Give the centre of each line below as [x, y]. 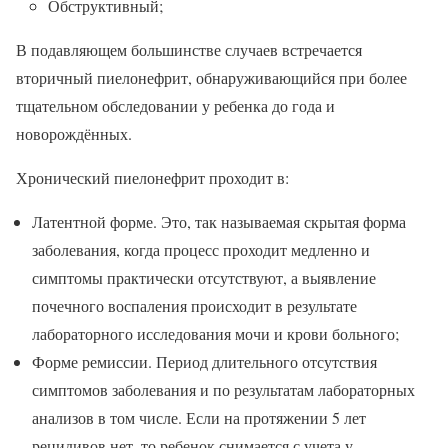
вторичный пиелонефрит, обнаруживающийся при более [211, 77]
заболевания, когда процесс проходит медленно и [201, 249]
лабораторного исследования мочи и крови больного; [215, 333]
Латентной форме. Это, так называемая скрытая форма [219, 221]
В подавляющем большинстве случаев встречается [189, 49]
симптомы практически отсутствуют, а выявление [204, 277]
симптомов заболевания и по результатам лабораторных [223, 389]
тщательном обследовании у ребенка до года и [175, 105]
